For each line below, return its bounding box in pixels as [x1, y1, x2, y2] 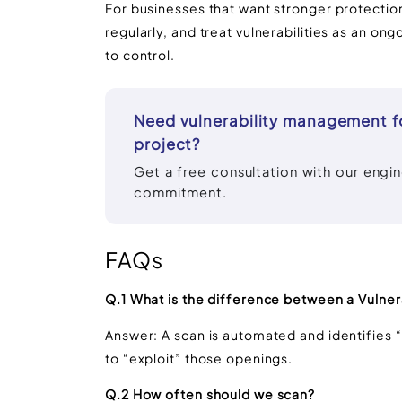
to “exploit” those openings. [105, 349, 293, 366]
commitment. [134, 183, 227, 200]
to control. [105, 46, 175, 63]
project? [134, 134, 201, 153]
